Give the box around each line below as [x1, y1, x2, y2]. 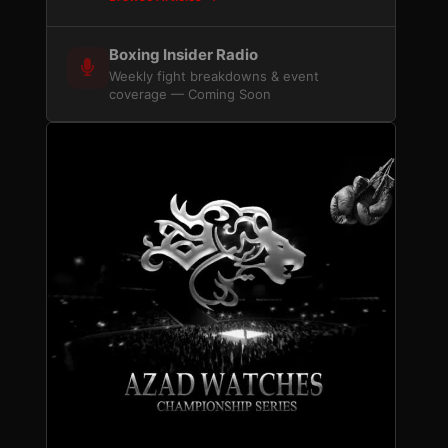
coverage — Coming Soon [109, 86, 271, 102]
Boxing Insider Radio [109, 45, 258, 64]
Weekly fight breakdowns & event [109, 68, 319, 84]
